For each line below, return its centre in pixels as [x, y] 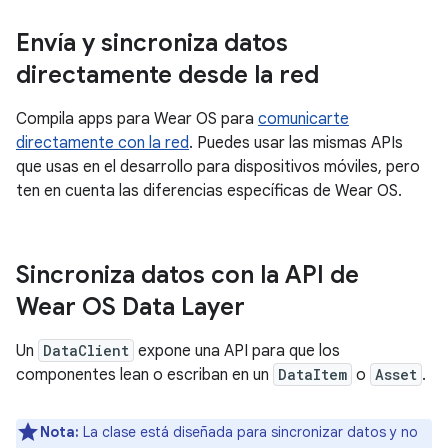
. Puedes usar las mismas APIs [296, 143]
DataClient [86, 350]
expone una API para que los [237, 351]
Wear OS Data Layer [130, 307]
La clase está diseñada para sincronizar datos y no [248, 432]
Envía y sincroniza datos [152, 43]
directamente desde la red [167, 75]
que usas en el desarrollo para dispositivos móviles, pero [218, 167]
